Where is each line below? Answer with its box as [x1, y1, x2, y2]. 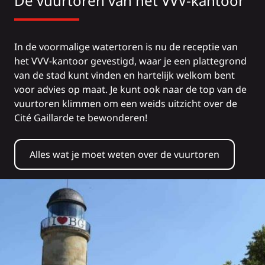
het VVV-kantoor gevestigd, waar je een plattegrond [14, 54, 247, 67]
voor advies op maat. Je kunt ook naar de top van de [14, 83, 247, 96]
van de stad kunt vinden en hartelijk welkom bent [14, 69, 235, 82]
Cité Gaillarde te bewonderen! [14, 111, 147, 124]
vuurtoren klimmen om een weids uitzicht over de [14, 97, 237, 110]
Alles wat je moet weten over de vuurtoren [30, 148, 219, 161]
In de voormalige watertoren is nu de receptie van [14, 40, 238, 53]
